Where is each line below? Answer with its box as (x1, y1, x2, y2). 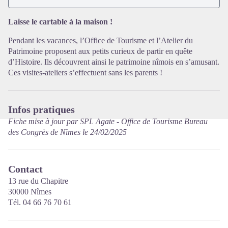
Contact (8, 163, 43, 175)
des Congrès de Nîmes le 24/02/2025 (8, 128, 127, 136)
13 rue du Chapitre (8, 177, 68, 185)
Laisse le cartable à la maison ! (8, 17, 112, 26)
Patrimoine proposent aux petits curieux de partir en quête (8, 47, 192, 55)
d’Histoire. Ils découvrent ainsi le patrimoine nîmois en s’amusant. (8, 58, 219, 66)
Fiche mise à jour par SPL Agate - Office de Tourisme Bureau (8, 117, 208, 126)
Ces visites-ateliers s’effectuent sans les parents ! (8, 68, 162, 77)
